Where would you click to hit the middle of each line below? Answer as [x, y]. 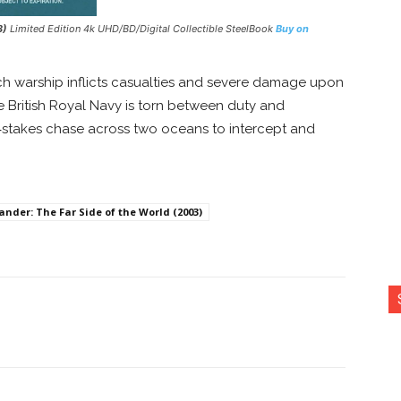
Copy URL [129, 321]
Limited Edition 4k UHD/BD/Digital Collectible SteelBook [141, 28]
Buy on [292, 28]
